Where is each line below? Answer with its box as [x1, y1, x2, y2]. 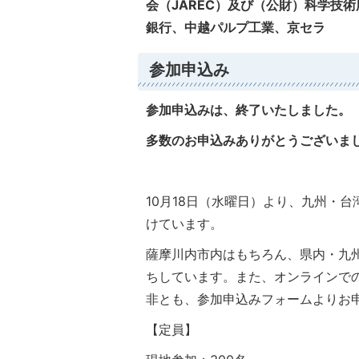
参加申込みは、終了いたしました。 [146, 102, 351, 118]
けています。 [146, 216, 223, 232]
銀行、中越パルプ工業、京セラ [146, 19, 325, 35]
